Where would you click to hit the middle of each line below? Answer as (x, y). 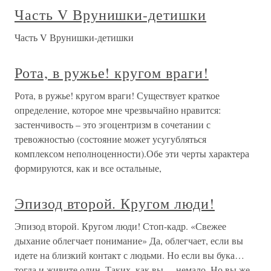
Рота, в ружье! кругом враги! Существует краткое (117, 95)
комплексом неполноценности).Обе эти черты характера (132, 153)
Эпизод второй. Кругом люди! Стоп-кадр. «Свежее (120, 226)
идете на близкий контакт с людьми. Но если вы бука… (129, 255)
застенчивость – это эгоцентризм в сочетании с (113, 124)
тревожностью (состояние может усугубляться (110, 139)
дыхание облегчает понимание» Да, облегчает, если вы (129, 240)
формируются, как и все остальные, (88, 168)
